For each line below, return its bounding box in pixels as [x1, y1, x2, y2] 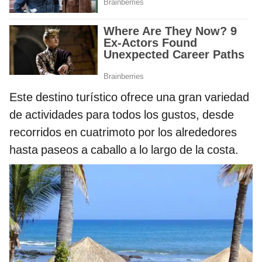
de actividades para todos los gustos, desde [9, 107, 234, 122]
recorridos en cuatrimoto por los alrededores [9, 125, 237, 139]
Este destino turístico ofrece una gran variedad [9, 89, 249, 104]
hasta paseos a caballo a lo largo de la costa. [9, 142, 239, 157]
